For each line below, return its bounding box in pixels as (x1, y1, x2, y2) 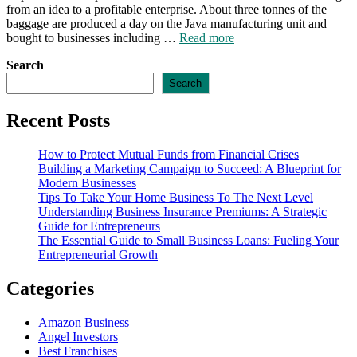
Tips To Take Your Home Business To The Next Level (38, 190, 313, 204)
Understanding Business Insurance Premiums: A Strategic (38, 204, 327, 218)
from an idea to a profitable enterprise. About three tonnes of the (6, 2, 327, 16)
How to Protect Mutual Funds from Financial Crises (38, 147, 299, 161)
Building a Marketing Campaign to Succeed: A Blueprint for (38, 161, 341, 175)
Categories (6, 277, 94, 299)
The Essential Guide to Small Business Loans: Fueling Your (38, 233, 339, 247)
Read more (179, 30, 234, 45)
